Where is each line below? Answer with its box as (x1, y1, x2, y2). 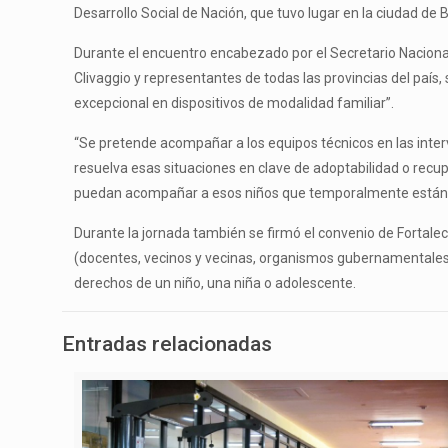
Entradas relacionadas (62, 331, 272, 356)
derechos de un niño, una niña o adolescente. (74, 274, 357, 291)
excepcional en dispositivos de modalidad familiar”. (74, 94, 395, 111)
